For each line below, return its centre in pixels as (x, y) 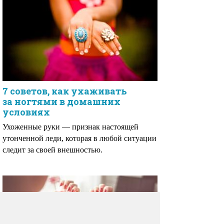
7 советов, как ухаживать (65, 91)
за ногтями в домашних (61, 101)
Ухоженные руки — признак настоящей (70, 127)
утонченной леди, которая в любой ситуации (79, 138)
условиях (26, 112)
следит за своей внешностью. (52, 150)
